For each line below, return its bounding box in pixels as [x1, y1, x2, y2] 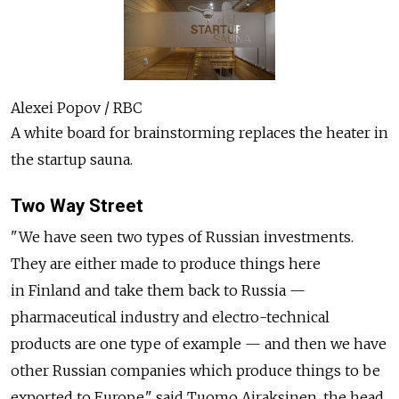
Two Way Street [11, 195, 143, 217]
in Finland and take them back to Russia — [11, 281, 305, 300]
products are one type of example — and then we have [11, 335, 387, 354]
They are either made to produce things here [11, 255, 321, 273]
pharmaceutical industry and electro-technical [11, 308, 330, 327]
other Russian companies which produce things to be [11, 362, 380, 380]
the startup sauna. [11, 151, 133, 169]
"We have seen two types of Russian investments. [11, 228, 354, 247]
